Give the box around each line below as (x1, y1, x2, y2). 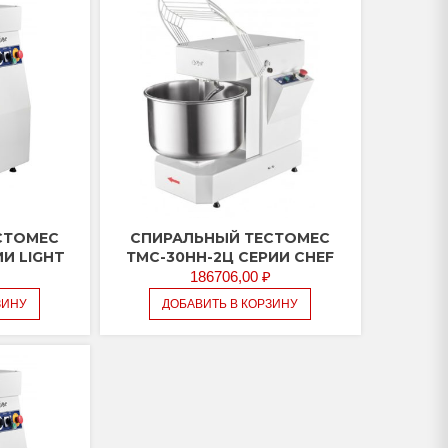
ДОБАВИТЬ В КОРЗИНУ (162, 297, 299, 312)
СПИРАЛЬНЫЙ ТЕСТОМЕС (130, 229, 331, 248)
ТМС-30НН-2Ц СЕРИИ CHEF (126, 248, 335, 267)
